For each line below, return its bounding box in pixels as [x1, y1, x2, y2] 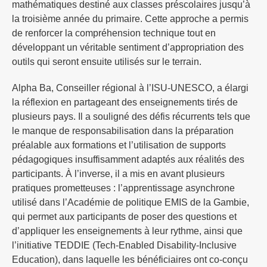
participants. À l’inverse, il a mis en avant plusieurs [12, 168, 225, 179]
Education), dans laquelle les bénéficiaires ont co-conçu [12, 254, 248, 265]
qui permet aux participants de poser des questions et [12, 211, 237, 222]
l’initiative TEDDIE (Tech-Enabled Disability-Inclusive [12, 240, 237, 250]
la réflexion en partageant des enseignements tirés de [12, 97, 238, 107]
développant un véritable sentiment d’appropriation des [12, 42, 244, 52]
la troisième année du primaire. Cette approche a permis [12, 13, 249, 24]
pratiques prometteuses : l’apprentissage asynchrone [12, 182, 235, 193]
